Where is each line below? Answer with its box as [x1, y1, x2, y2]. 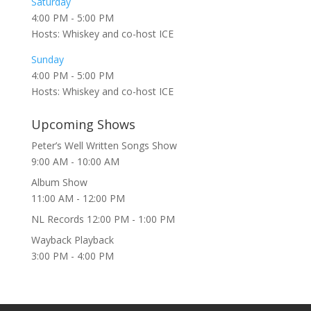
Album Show [31, 176, 87, 189]
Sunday [31, 53, 64, 66]
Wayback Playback [31, 233, 114, 246]
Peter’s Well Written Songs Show [31, 139, 177, 152]
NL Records [31, 212, 87, 226]
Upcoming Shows [31, 116, 135, 133]
